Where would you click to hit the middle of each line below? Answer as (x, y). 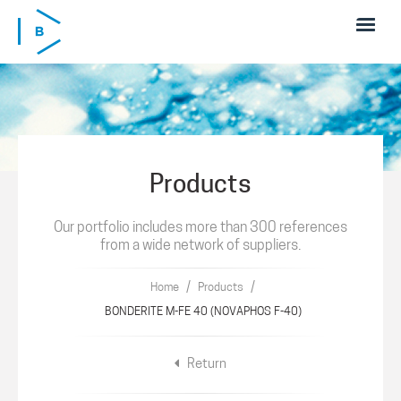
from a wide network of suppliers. (200, 246)
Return (205, 365)
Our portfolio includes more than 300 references (200, 228)
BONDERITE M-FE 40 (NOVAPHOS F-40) (203, 312)
